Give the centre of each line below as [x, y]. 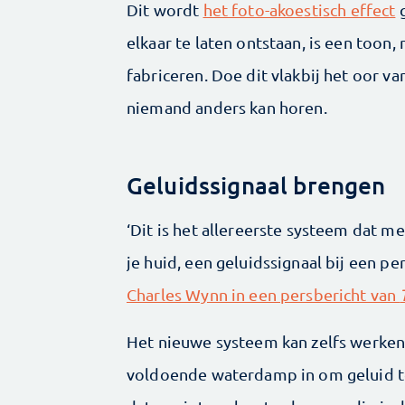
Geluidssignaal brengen [256, 185]
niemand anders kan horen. [227, 108]
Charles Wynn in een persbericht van [264, 295]
